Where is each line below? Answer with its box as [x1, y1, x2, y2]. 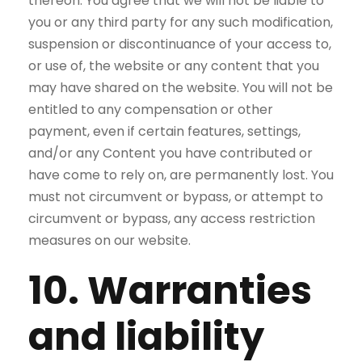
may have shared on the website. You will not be [28, 78, 333, 97]
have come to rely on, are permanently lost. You [28, 166, 334, 184]
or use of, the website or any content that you [28, 57, 319, 75]
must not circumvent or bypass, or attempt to [28, 187, 323, 206]
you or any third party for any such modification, [28, 13, 333, 32]
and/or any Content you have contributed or [28, 144, 313, 162]
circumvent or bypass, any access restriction [28, 209, 315, 228]
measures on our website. [28, 231, 191, 250]
